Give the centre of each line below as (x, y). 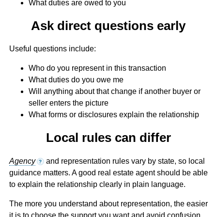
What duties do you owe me (76, 80)
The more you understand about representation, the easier (108, 203)
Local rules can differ (108, 138)
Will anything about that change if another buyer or (114, 92)
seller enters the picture (68, 103)
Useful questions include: (52, 49)
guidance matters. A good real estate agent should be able (108, 172)
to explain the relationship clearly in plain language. (97, 184)
